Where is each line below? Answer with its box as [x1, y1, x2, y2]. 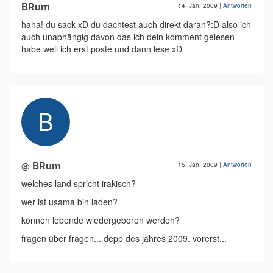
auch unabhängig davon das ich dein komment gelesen [21, 30, 235, 43]
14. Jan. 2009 [178, 1, 219, 10]
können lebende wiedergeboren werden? [21, 214, 180, 226]
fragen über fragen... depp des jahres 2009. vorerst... [21, 232, 227, 244]
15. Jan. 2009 [178, 160, 219, 169]
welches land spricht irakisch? [21, 177, 136, 190]
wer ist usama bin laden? [21, 196, 118, 208]
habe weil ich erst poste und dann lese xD [21, 43, 182, 55]
